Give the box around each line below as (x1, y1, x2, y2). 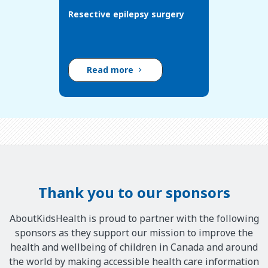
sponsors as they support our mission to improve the (15, 226, 253, 240)
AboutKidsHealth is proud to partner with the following (9, 212, 259, 226)
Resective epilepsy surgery (68, 8, 184, 20)
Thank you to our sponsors (38, 182, 230, 202)
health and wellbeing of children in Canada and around (10, 240, 258, 254)
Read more (87, 64, 136, 76)
